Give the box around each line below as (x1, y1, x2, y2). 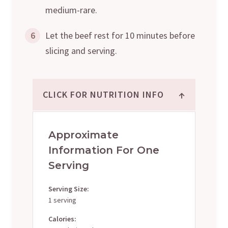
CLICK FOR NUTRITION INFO (43, 88, 164, 100)
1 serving (48, 195, 76, 205)
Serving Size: (48, 184, 89, 193)
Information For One (48, 144, 159, 156)
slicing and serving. (45, 44, 117, 56)
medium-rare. (45, 4, 97, 16)
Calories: (48, 214, 76, 223)
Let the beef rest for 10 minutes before (45, 29, 195, 41)
